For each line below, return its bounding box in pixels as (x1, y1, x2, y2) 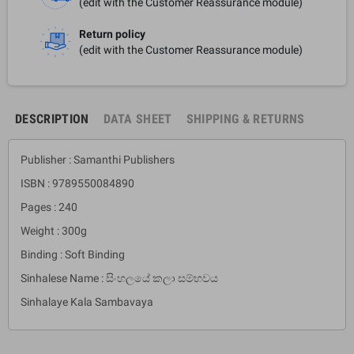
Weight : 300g (21, 224, 87, 237)
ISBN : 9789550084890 (21, 176, 134, 190)
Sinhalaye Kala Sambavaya (21, 295, 153, 308)
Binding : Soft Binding (21, 247, 125, 261)
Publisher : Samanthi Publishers (21, 153, 175, 166)
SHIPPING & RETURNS (186, 111, 305, 126)
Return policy (79, 27, 145, 40)
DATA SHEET (103, 111, 172, 126)
